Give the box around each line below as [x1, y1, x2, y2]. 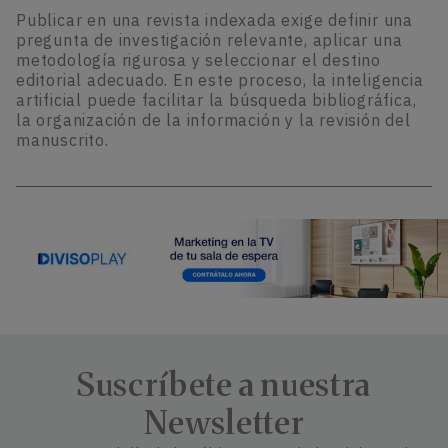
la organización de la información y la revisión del [16, 110, 411, 131]
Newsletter [143, 402, 305, 443]
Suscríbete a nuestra [77, 364, 371, 405]
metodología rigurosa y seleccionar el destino [16, 50, 381, 71]
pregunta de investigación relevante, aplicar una [16, 30, 403, 51]
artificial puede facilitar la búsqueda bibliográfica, [16, 90, 417, 111]
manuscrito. [16, 130, 109, 151]
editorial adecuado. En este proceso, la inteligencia [16, 70, 424, 91]
